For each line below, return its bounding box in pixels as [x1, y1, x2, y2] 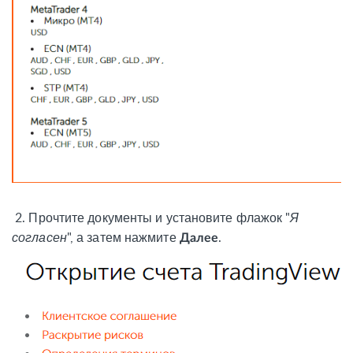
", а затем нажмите [66, 229, 180, 247]
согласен [12, 229, 67, 247]
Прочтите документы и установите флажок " [28, 209, 291, 227]
